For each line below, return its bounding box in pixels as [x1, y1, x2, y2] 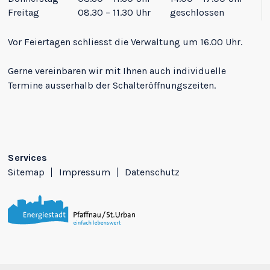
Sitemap [8, 166, 45, 178]
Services [8, 152, 48, 164]
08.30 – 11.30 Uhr [78, 7, 151, 19]
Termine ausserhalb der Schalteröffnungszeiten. [8, 80, 216, 92]
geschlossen [170, 7, 225, 19]
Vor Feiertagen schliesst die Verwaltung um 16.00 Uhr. [8, 36, 243, 48]
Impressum [59, 166, 111, 178]
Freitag [8, 7, 40, 19]
